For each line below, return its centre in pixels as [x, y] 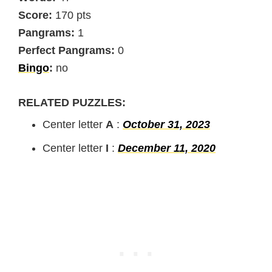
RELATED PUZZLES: [72, 102]
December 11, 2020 [167, 148]
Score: [35, 15]
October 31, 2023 [166, 124]
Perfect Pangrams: [66, 50]
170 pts [72, 15]
